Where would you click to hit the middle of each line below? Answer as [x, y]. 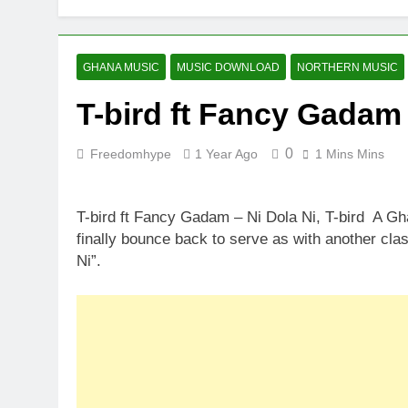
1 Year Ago [226, 154]
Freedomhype [131, 154]
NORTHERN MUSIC [347, 67]
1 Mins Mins [350, 154]
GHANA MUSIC [121, 67]
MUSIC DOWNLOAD [228, 67]
